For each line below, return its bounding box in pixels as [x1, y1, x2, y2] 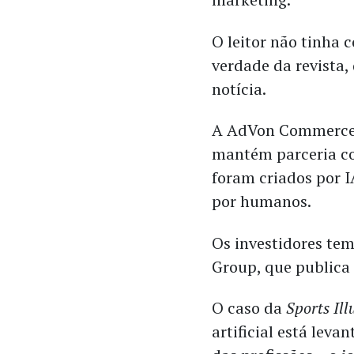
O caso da [212, 297, 287, 319]
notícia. [212, 77, 267, 100]
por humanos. [212, 190, 312, 213]
